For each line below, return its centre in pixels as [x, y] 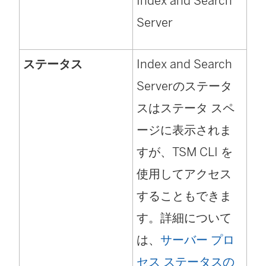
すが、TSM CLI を [185, 152]
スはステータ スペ [186, 108]
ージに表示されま [184, 130]
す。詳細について [184, 218]
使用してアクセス [184, 174]
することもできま [184, 196]
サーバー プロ [197, 240]
